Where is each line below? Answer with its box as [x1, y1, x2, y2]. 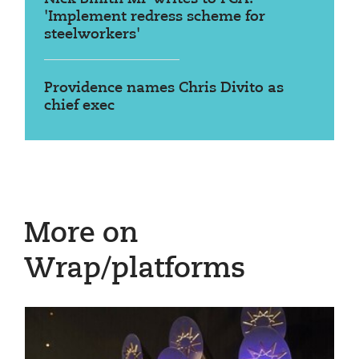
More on [24, 220, 138, 248]
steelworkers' [44, 26, 140, 42]
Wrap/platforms [24, 255, 245, 284]
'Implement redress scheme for [44, 9, 265, 24]
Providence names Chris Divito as [44, 80, 284, 95]
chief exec [44, 98, 115, 113]
